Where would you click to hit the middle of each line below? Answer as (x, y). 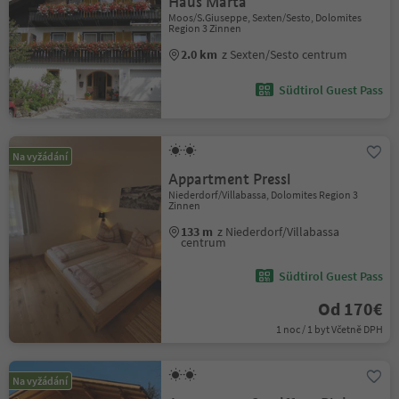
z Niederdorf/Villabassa (279, 232)
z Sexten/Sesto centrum (285, 54)
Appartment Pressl (230, 179)
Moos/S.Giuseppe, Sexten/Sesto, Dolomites (265, 17)
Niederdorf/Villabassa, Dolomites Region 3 (264, 195)
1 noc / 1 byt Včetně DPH (329, 329)
